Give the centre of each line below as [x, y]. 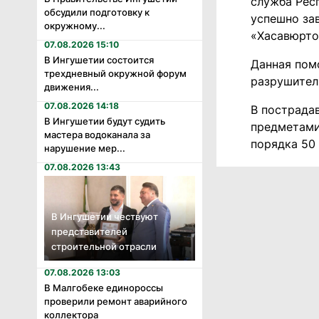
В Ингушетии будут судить [105, 121]
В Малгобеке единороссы [104, 287]
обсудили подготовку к [97, 12]
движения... [72, 87]
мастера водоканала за [97, 134]
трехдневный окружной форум [115, 73]
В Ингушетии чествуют [105, 216]
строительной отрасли [104, 246]
